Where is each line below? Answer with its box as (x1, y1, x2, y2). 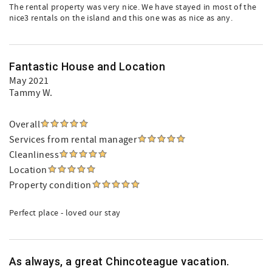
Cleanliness (9, 149, 59, 161)
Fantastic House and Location (9, 60, 166, 73)
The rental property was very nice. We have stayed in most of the (9, 2, 257, 13)
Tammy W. (9, 87, 53, 99)
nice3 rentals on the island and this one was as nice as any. (9, 13, 233, 24)
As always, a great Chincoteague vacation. (9, 255, 229, 268)
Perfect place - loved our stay (9, 208, 121, 219)
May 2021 (9, 75, 49, 87)
